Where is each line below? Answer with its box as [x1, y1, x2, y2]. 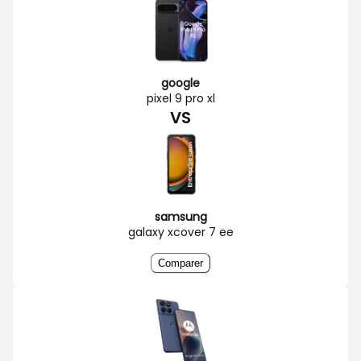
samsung [154, 208, 207, 225]
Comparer [158, 256, 203, 269]
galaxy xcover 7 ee [127, 223, 234, 240]
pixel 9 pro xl [146, 89, 215, 106]
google [161, 74, 200, 91]
